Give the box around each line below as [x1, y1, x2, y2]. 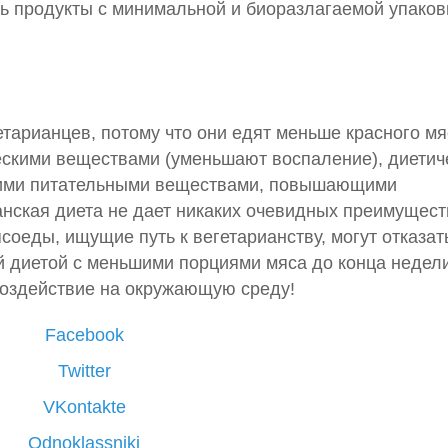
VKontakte [42, 397, 126, 418]
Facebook [44, 325, 124, 346]
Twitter [57, 361, 111, 382]
